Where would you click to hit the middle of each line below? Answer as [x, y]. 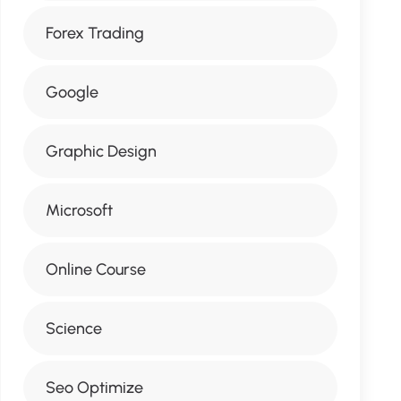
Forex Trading [94, 33]
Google [72, 92]
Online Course [95, 269]
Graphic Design [101, 151]
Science [73, 328]
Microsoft [79, 210]
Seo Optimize [94, 388]
